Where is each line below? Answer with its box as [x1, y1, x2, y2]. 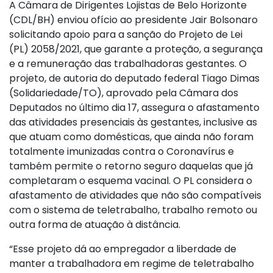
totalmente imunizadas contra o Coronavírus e [9, 144, 234, 158]
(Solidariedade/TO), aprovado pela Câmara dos [9, 85, 238, 100]
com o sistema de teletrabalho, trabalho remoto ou [9, 202, 257, 217]
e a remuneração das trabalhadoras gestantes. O [9, 56, 247, 71]
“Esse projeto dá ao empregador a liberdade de [9, 241, 236, 256]
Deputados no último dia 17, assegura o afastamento [9, 100, 260, 115]
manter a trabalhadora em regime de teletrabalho [9, 256, 254, 271]
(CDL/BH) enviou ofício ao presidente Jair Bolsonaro [9, 12, 258, 27]
